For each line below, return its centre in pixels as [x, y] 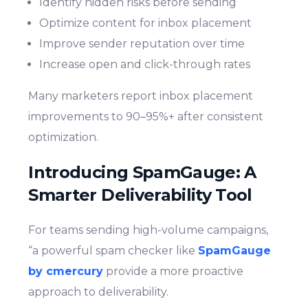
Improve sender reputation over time [142, 43]
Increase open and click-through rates [145, 64]
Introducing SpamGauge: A [142, 173]
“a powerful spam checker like [113, 251]
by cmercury [66, 272]
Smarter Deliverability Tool [140, 195]
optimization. [64, 137]
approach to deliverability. [99, 292]
